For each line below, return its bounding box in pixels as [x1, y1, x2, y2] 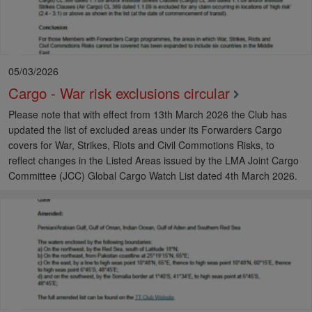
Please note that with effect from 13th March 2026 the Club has [8, 107, 287, 121]
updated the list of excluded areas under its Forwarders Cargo [8, 122, 282, 136]
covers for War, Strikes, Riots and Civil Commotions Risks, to [8, 137, 274, 152]
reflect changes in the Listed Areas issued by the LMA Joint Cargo [8, 153, 299, 167]
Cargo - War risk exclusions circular [8, 81, 230, 103]
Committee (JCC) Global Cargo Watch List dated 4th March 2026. [8, 168, 297, 182]
